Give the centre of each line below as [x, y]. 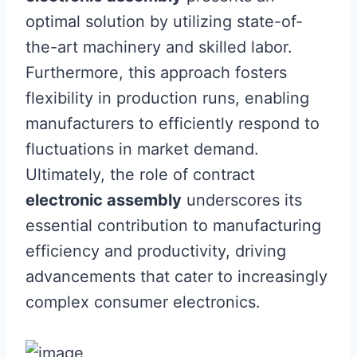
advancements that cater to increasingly [177, 277]
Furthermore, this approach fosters [156, 73]
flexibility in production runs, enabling [167, 98]
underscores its [242, 200]
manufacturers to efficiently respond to [173, 124]
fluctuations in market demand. [142, 149]
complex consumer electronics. [143, 302]
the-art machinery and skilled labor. [159, 47]
